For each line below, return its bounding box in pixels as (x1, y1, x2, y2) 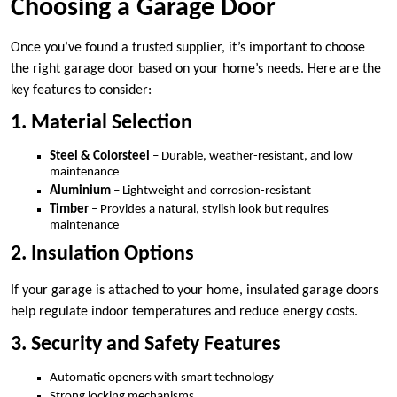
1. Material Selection (11, 113, 192, 135)
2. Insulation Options (11, 244, 194, 266)
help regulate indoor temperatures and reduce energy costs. (11, 305, 358, 320)
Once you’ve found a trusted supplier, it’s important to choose (11, 41, 365, 56)
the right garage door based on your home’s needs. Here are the (11, 62, 381, 77)
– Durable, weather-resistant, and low (150, 150, 353, 164)
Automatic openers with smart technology (50, 371, 274, 385)
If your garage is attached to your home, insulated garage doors (11, 284, 378, 299)
